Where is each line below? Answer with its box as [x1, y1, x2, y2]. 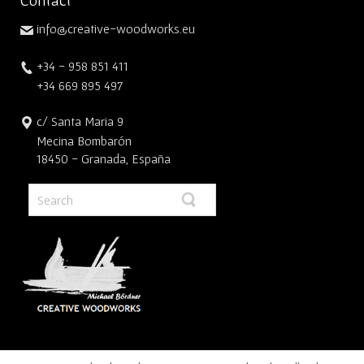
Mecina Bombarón [20, 132, 132, 148]
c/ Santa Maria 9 [33, 113, 123, 128]
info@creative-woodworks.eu [33, 20, 195, 36]
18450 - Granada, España [20, 150, 171, 166]
